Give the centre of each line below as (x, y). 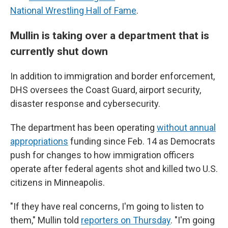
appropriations (39, 141)
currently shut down (59, 51)
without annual (186, 127)
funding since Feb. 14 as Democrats (142, 141)
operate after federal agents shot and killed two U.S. (114, 169)
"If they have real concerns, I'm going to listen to (107, 206)
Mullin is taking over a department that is (110, 35)
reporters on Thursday (126, 220)
